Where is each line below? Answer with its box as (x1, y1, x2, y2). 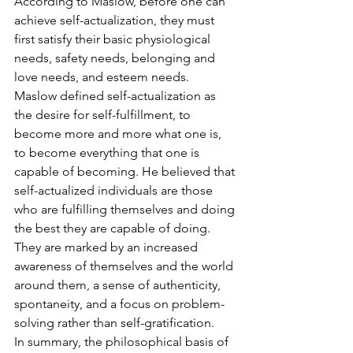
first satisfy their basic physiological (14, 32, 214, 46)
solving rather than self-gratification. (14, 315, 214, 330)
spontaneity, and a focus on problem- (14, 296, 225, 311)
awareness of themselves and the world (14, 258, 236, 273)
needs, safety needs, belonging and (14, 50, 218, 65)
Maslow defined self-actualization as (14, 88, 219, 103)
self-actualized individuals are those (14, 183, 216, 198)
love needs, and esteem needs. (14, 69, 189, 84)
